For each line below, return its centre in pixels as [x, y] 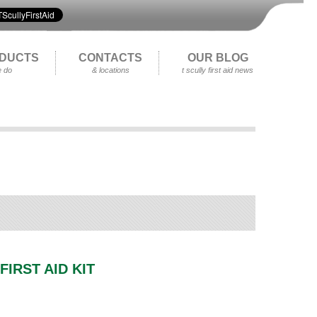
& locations [110, 70]
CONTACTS [110, 58]
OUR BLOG [218, 58]
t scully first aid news [218, 70]
